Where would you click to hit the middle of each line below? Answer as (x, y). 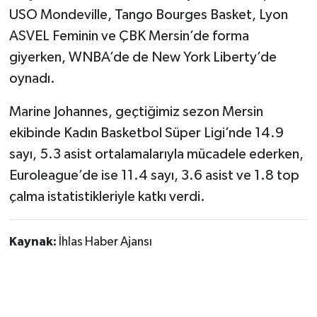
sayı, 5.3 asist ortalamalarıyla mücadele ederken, (156, 155)
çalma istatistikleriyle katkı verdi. (107, 197)
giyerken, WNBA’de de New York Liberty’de (143, 58)
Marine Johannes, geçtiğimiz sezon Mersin (136, 112)
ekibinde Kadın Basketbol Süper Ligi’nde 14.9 (146, 133)
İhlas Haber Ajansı (105, 242)
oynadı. (32, 79)
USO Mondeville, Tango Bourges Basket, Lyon (148, 15)
